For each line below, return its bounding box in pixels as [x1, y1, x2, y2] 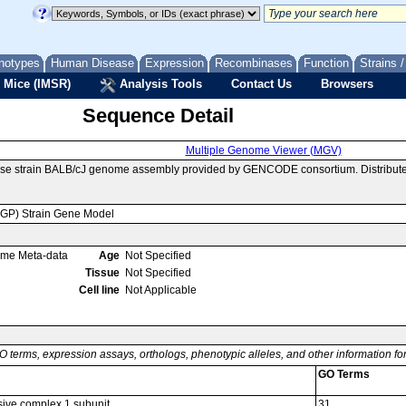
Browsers [321, 77, 373, 91]
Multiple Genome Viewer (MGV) [185, 144, 342, 157]
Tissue [85, 266, 120, 279]
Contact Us [231, 77, 292, 91]
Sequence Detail [82, 104, 234, 127]
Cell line [79, 284, 120, 296]
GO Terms [318, 368, 370, 381]
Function [304, 56, 349, 70]
